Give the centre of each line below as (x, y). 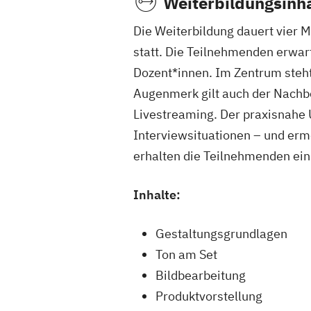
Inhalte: (157, 195)
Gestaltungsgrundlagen (221, 234)
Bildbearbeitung (201, 275)
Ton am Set (186, 254)
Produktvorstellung (209, 296)
